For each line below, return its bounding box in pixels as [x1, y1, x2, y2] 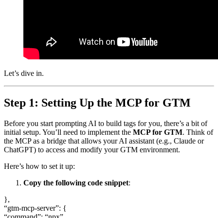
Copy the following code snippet [23, 178, 128, 187]
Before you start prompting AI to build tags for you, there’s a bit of [4, 119, 207, 127]
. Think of [182, 127, 213, 136]
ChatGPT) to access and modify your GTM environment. [4, 145, 180, 154]
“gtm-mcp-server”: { [4, 203, 67, 212]
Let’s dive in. [4, 69, 44, 77]
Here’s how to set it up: [4, 162, 75, 170]
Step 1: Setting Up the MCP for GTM [4, 96, 191, 109]
